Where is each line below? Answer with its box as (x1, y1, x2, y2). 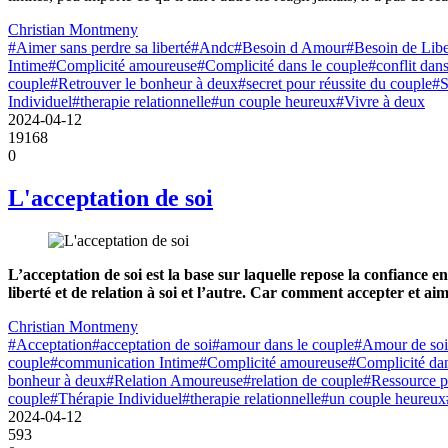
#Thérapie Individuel (50, 389, 182, 407)
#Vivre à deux (336, 93, 425, 111)
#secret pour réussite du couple (238, 75, 432, 93)
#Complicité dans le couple (197, 57, 368, 75)
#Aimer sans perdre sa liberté (8, 39, 191, 57)
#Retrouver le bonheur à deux (50, 75, 238, 93)
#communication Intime (50, 353, 199, 371)
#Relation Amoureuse (106, 371, 243, 389)
